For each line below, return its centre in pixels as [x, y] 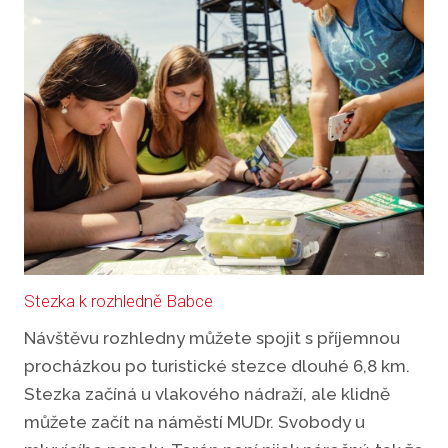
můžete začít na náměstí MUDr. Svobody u [194, 421]
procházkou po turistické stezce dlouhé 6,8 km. [217, 365]
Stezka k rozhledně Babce [120, 300]
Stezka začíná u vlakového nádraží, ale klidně [207, 393]
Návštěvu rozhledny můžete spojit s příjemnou [212, 337]
